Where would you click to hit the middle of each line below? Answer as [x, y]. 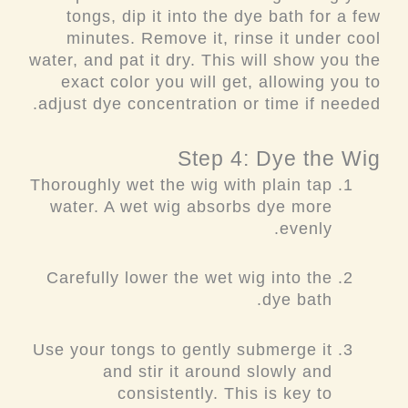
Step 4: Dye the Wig [279, 158]
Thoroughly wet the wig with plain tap [182, 184]
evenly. [306, 228]
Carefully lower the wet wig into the [190, 278]
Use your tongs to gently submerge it [183, 349]
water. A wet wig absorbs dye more [192, 206]
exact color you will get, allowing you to [221, 82]
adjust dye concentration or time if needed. [209, 104]
